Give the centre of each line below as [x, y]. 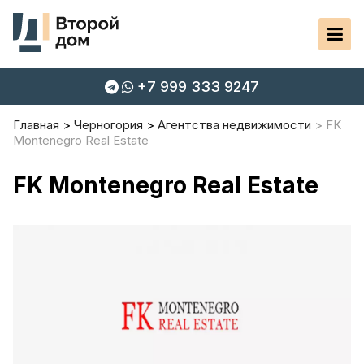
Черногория [108, 125]
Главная [36, 125]
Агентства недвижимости [234, 125]
